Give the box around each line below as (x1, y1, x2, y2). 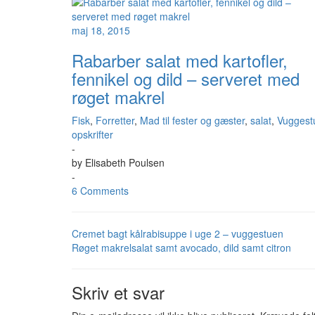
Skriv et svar (72, 280, 165, 304)
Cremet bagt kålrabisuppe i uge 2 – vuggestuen (72, 226, 283, 240)
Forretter (96, 113, 134, 127)
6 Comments (72, 184, 129, 198)
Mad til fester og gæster (140, 113, 245, 127)
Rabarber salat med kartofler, (72, 48, 288, 72)
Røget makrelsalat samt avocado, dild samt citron (72, 240, 291, 255)
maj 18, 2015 (72, 23, 130, 37)
